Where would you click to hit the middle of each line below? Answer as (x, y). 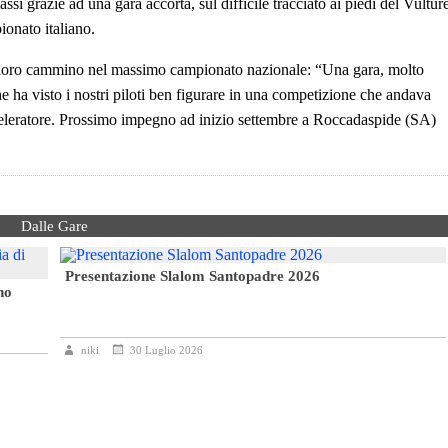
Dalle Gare (54, 226)
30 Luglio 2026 (166, 350)
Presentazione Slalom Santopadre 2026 (192, 276)
